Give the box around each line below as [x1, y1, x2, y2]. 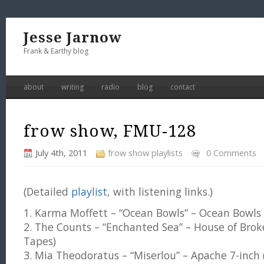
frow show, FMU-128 [24, 121, 196, 141]
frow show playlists [108, 147, 183, 159]
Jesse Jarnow [24, 29, 122, 46]
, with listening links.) [107, 184, 213, 199]
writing [61, 82, 84, 92]
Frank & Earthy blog [24, 46, 88, 56]
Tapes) [24, 234, 56, 248]
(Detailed [24, 184, 71, 199]
